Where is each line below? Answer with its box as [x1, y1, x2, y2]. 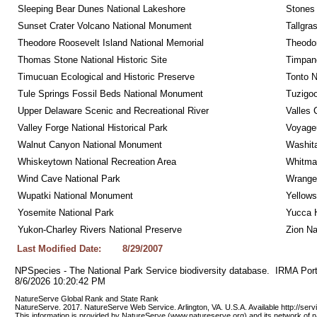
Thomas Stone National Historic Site [17, 54, 167, 65]
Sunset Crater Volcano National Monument [17, 21, 192, 31]
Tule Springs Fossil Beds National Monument [17, 88, 203, 99]
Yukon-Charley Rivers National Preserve [17, 224, 182, 235]
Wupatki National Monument [17, 190, 133, 201]
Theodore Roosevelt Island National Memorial [17, 38, 204, 48]
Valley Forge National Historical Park [17, 122, 168, 133]
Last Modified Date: [16, 243, 101, 254]
